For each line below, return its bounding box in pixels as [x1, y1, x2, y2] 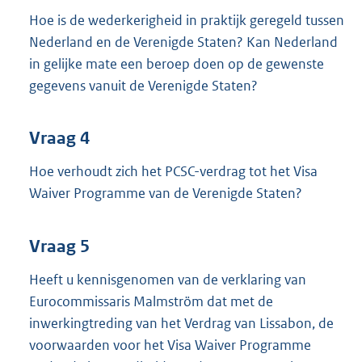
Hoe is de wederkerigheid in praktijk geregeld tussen [29, 11, 344, 29]
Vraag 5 [29, 235, 90, 257]
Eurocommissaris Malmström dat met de [29, 292, 273, 310]
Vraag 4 [29, 128, 90, 149]
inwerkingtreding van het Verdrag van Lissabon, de [29, 314, 334, 332]
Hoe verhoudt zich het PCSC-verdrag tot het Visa [29, 162, 318, 181]
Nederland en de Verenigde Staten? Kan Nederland [29, 32, 338, 51]
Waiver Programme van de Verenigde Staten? [29, 184, 302, 203]
